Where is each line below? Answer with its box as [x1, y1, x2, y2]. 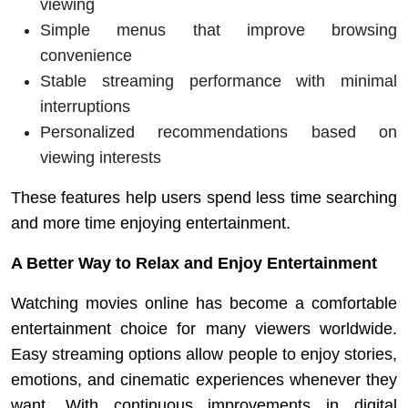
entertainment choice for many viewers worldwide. [11, 319, 397, 338]
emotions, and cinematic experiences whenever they [11, 370, 397, 389]
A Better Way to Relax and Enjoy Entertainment [11, 253, 377, 272]
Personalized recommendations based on [40, 122, 397, 141]
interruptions [40, 97, 130, 116]
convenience [40, 46, 132, 65]
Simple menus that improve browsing [40, 20, 397, 39]
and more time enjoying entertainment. [11, 213, 291, 232]
